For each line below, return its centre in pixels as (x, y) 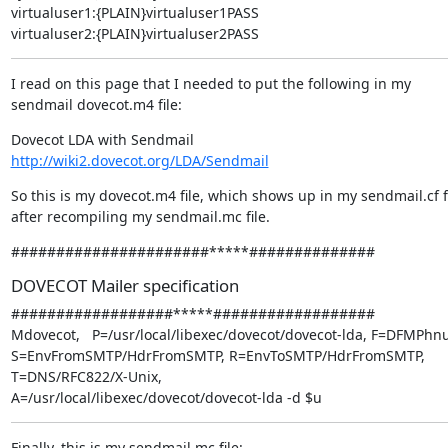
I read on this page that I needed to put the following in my (210, 83)
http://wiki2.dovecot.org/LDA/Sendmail (139, 160)
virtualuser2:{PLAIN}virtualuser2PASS (134, 33)
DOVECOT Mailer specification (124, 285)
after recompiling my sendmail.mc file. (140, 216)
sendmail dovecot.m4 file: (96, 104)
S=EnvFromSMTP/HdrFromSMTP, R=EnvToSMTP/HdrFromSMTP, (217, 355)
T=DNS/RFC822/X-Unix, (86, 376)
